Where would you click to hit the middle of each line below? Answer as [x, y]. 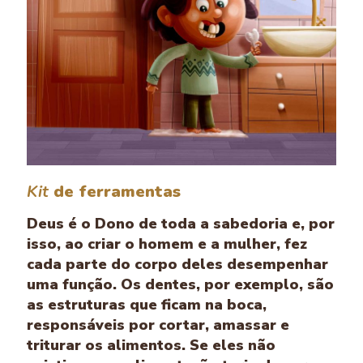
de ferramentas [115, 192]
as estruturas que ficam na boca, [147, 305]
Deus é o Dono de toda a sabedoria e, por [181, 224]
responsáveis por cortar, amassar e [158, 325]
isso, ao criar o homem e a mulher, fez [167, 244]
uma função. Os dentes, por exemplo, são [180, 285]
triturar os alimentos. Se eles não [151, 346]
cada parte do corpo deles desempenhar [177, 265]
